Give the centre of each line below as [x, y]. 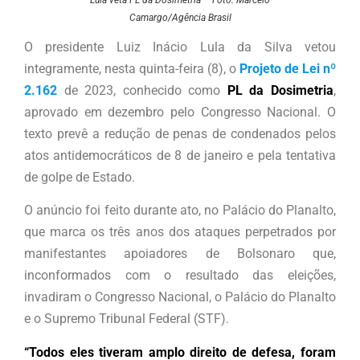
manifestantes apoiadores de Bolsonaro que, [180, 254]
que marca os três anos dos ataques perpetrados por [180, 232]
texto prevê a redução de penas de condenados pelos [180, 134]
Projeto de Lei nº [288, 69]
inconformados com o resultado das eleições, [180, 276]
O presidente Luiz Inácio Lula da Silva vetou [180, 47]
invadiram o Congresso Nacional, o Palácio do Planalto [180, 297]
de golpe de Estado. [80, 178]
